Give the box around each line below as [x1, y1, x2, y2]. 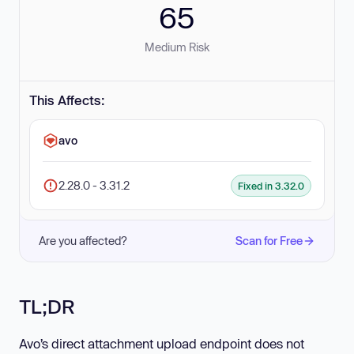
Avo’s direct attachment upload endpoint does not [19, 336, 304, 352]
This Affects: [29, 92, 105, 107]
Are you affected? [39, 234, 127, 247]
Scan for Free [235, 234, 303, 247]
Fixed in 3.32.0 [238, 180, 304, 191]
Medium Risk [145, 40, 209, 54]
